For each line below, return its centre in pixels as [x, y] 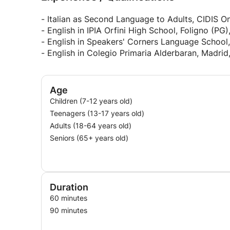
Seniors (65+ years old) [89, 138]
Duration [69, 187]
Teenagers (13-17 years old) [97, 113]
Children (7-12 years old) [91, 101]
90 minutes [69, 210]
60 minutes [69, 198]
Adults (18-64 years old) [91, 126]
